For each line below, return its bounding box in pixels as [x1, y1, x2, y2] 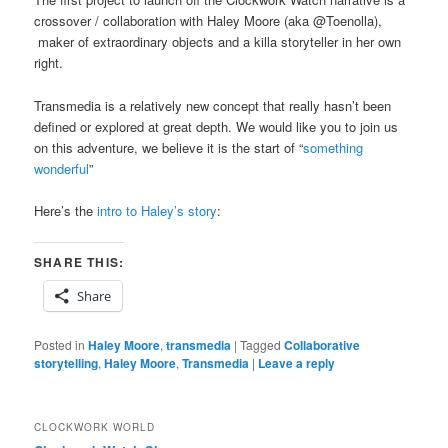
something [303, 137, 364, 157]
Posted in [34, 335, 86, 353]
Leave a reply [258, 353, 336, 372]
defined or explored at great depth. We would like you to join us [34, 116, 399, 136]
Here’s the [34, 200, 94, 220]
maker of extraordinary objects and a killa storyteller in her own [34, 32, 402, 52]
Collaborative [284, 335, 361, 354]
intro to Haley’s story [93, 200, 218, 220]
